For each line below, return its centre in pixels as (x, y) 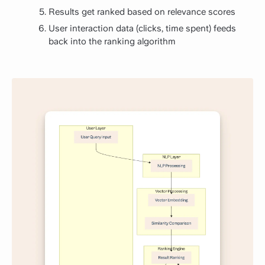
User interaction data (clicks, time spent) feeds (142, 28)
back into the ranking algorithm (112, 41)
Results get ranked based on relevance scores (142, 12)
